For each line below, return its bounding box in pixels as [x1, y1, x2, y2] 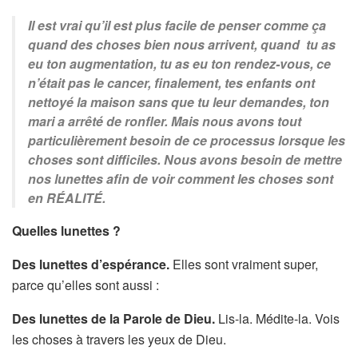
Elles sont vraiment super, [169, 255, 318, 274]
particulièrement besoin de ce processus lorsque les [28, 131, 345, 150]
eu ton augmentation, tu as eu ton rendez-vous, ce [28, 54, 331, 74]
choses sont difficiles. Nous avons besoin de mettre [28, 150, 342, 169]
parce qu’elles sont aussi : [12, 276, 159, 295]
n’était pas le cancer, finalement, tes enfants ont [28, 74, 315, 93]
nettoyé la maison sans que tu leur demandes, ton [28, 93, 329, 112]
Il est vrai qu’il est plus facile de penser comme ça [28, 16, 326, 35]
